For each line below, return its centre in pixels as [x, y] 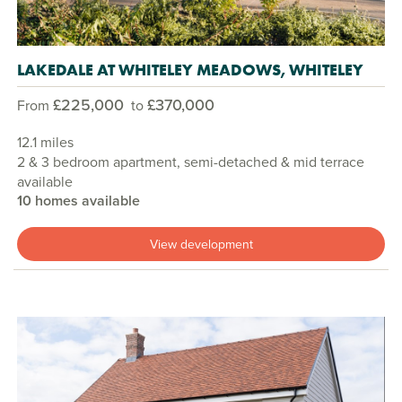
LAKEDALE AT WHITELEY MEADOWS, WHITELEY [190, 70]
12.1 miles [45, 142]
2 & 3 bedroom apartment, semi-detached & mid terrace [191, 162]
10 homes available [79, 201]
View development [201, 244]
